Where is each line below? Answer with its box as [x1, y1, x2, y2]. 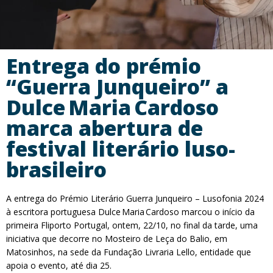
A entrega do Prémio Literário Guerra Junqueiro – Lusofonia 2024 [6, 193, 264, 204]
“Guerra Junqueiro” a [6, 73, 229, 101]
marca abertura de [6, 114, 203, 142]
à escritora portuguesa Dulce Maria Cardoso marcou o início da [6, 206, 255, 218]
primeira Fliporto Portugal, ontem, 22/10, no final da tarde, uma [6, 219, 258, 231]
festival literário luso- [6, 135, 235, 163]
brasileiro [6, 155, 107, 183]
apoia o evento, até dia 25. [6, 260, 112, 271]
